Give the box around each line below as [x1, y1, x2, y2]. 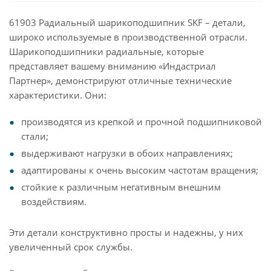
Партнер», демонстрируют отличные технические [9, 74, 232, 87]
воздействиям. [21, 195, 87, 207]
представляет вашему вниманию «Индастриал [9, 60, 216, 72]
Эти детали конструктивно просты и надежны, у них [9, 226, 243, 238]
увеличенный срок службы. [9, 241, 132, 253]
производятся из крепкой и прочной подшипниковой [21, 116, 262, 128]
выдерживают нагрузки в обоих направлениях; [21, 147, 233, 159]
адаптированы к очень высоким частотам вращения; [21, 164, 258, 176]
